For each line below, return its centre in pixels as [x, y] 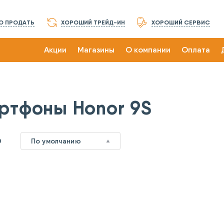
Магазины [96, 50]
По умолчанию [56, 141]
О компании [148, 50]
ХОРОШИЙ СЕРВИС [181, 22]
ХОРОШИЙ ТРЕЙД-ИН [93, 22]
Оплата [196, 50]
